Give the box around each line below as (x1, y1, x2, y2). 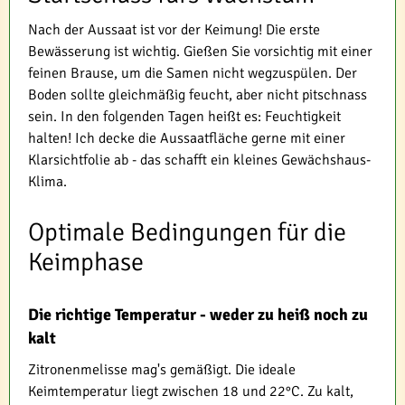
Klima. (28, 173, 67, 192)
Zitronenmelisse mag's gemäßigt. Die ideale (28, 361, 296, 380)
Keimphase (28, 247, 144, 278)
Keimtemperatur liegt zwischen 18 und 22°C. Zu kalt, (28, 382, 353, 401)
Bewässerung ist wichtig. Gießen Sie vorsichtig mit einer (28, 42, 372, 61)
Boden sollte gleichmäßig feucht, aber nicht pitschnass (28, 86, 367, 105)
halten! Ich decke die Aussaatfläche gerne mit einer (28, 129, 345, 148)
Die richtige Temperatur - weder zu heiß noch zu (28, 305, 368, 325)
